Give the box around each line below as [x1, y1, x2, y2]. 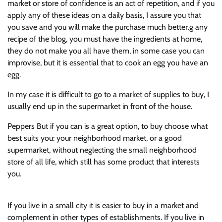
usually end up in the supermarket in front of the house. [7, 102, 192, 111]
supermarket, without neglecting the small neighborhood [7, 145, 197, 155]
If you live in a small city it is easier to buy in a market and [7, 201, 199, 210]
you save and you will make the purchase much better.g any [7, 22, 208, 32]
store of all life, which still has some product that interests [7, 157, 200, 166]
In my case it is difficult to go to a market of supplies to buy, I [7, 90, 209, 99]
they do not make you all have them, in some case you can [7, 46, 205, 55]
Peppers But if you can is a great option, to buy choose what [7, 121, 208, 131]
